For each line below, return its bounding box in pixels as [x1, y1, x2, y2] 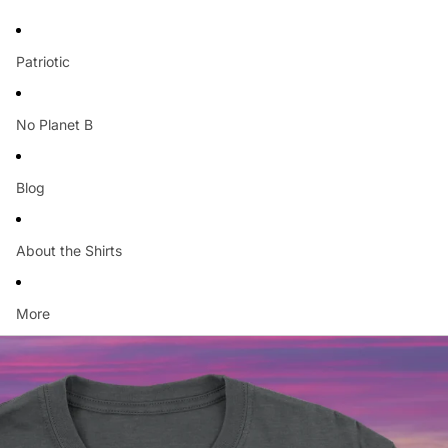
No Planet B [15, 115, 93, 133]
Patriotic [15, 52, 70, 70]
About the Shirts [15, 241, 122, 259]
